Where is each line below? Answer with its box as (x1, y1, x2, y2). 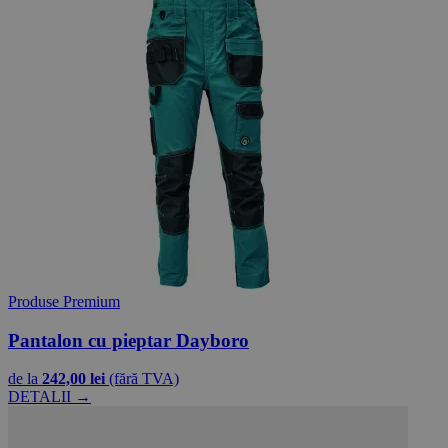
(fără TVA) (109, 370, 179, 388)
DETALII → (8, 388, 91, 406)
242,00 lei (42, 370, 105, 388)
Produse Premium (8, 292, 120, 310)
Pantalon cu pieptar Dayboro (8, 329, 249, 351)
